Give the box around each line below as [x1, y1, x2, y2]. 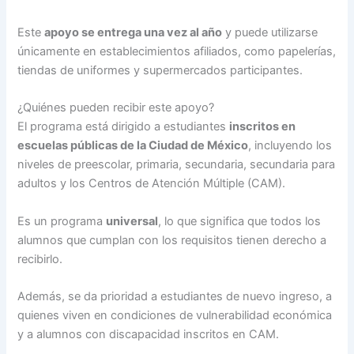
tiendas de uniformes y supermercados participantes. [17, 62, 303, 77]
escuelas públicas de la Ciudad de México [17, 138, 249, 153]
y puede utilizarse [222, 24, 318, 40]
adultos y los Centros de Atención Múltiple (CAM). [17, 176, 286, 191]
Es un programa [17, 213, 107, 228]
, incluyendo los [248, 138, 333, 153]
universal [106, 213, 159, 228]
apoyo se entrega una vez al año [44, 24, 223, 40]
